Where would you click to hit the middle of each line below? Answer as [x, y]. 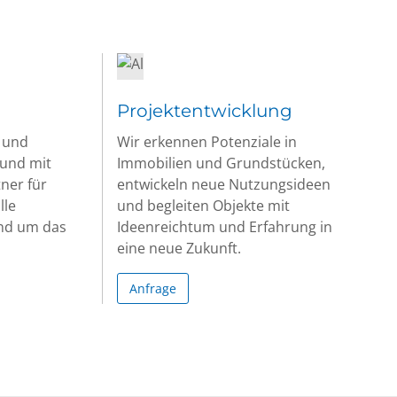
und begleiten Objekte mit [203, 206]
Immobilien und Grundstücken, [221, 163]
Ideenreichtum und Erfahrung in [224, 227]
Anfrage [152, 288]
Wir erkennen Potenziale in [206, 142]
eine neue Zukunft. [179, 248]
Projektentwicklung [204, 111]
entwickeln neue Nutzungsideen [223, 184]
